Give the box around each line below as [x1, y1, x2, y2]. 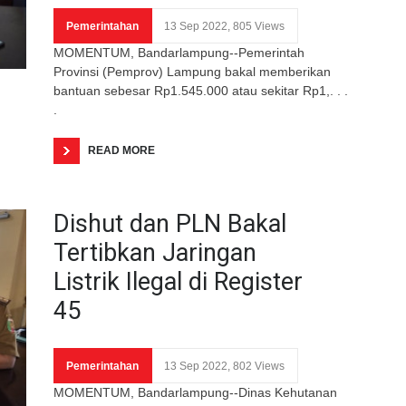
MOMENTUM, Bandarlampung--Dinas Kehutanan [53, 384, 337, 400]
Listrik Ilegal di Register [53, 266, 303, 296]
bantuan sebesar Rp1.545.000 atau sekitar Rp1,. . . [53, 82, 348, 98]
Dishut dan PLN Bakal [53, 208, 286, 238]
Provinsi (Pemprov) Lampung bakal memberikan [53, 63, 331, 79]
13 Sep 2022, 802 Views [164, 359, 285, 372]
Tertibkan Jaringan [53, 237, 256, 267]
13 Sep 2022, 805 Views [164, 19, 285, 33]
